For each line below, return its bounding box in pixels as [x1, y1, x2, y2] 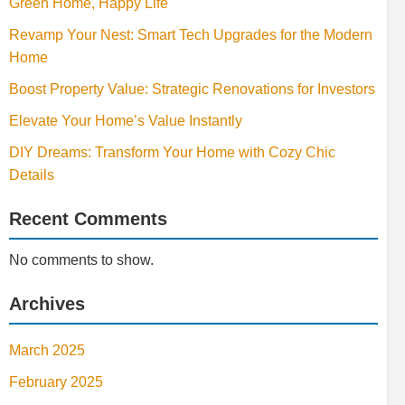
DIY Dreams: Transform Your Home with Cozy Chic [9, 145, 335, 160]
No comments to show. [9, 252, 154, 268]
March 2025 [9, 343, 85, 358]
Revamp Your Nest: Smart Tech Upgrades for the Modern [9, 27, 372, 42]
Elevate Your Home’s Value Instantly [9, 113, 242, 128]
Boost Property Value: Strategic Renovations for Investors [9, 81, 375, 97]
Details [9, 167, 54, 183]
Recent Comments [9, 209, 167, 229]
